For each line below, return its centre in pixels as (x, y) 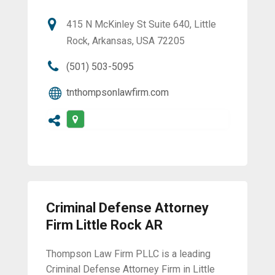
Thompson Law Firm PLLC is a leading (128, 254)
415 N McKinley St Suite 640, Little (141, 25)
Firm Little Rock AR (104, 225)
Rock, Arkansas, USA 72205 (125, 41)
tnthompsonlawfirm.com (117, 93)
